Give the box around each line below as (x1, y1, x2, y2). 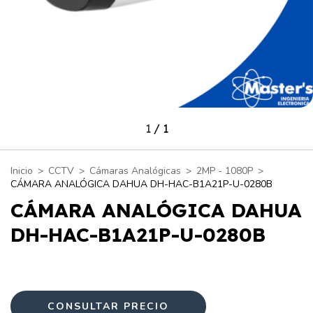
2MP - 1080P (196, 164, 253, 177)
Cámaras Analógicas (89, 164, 181, 177)
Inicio (10, 164, 33, 177)
